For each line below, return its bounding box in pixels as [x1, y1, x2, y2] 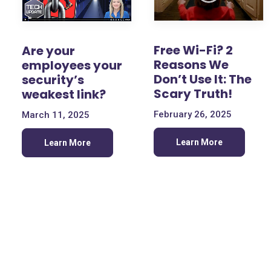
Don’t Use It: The [154, 71, 252, 88]
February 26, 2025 [154, 109, 232, 120]
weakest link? [22, 85, 106, 103]
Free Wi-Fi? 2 [154, 42, 233, 59]
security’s [22, 71, 84, 88]
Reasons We [154, 56, 229, 74]
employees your [22, 56, 122, 74]
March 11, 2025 [22, 109, 90, 120]
